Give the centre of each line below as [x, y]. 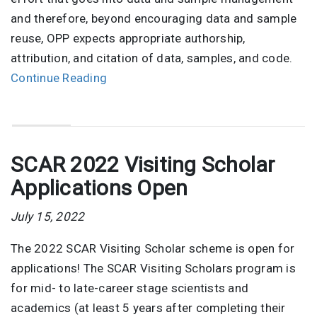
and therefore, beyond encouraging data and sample [154, 18]
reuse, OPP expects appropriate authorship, [128, 38]
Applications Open [99, 188]
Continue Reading [59, 77]
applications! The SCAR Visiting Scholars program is [153, 269]
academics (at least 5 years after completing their [148, 308]
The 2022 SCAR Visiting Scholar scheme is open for [153, 249]
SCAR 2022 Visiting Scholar [143, 165]
